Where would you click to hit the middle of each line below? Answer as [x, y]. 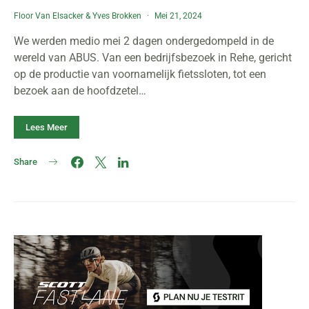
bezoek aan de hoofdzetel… [80, 91]
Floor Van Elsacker [49, 16]
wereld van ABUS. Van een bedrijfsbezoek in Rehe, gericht [153, 58]
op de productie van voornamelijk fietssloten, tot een [140, 74]
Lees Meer [47, 127]
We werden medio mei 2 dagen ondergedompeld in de [144, 41]
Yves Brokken [117, 16]
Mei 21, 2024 [178, 16]
